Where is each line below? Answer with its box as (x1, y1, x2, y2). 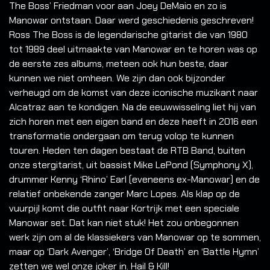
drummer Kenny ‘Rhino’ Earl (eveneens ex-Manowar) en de (9, 173, 260, 186)
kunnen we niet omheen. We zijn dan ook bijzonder (9, 72, 225, 85)
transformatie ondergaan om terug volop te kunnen (9, 130, 234, 143)
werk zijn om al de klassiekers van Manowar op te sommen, (9, 231, 261, 244)
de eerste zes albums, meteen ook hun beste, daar (9, 57, 228, 71)
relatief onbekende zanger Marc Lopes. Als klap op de (9, 187, 240, 201)
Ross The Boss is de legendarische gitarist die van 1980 (9, 28, 248, 42)
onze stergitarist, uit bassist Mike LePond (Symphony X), (9, 159, 253, 172)
